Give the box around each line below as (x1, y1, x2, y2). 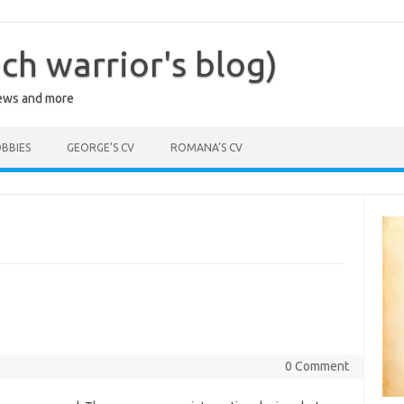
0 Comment (284, 359, 349, 373)
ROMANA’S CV (170, 142, 243, 153)
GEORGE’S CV (67, 142, 134, 153)
